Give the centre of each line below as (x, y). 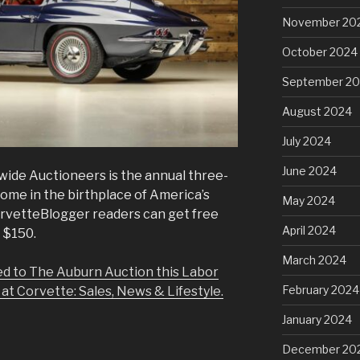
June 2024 (309, 170)
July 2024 (306, 141)
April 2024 (309, 230)
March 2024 (314, 260)
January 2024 (317, 319)
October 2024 (319, 51)
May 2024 (308, 200)
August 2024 (317, 111)
